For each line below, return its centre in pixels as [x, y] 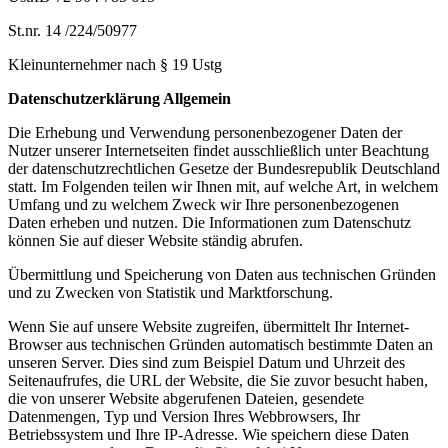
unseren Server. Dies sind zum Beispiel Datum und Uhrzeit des [206, 362]
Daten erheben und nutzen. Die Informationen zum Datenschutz [209, 222]
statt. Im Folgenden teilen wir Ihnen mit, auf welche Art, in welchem [223, 186]
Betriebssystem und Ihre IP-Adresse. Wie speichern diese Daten [208, 434]
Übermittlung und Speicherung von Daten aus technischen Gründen [222, 274]
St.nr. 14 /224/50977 [72, 30]
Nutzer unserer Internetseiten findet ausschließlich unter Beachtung [218, 150]
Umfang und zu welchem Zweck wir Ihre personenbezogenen [203, 204]
